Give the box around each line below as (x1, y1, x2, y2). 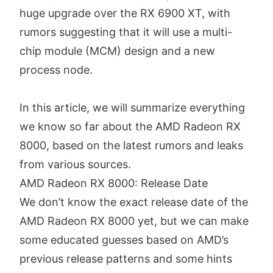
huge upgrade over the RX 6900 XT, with (19, 7, 230, 20)
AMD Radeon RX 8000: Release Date (19, 177, 208, 190)
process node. (19, 63, 93, 77)
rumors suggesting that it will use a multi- (19, 26, 232, 39)
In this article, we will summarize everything (19, 101, 245, 115)
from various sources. (19, 158, 131, 171)
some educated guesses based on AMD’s (19, 233, 229, 247)
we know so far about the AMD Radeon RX (19, 120, 241, 133)
